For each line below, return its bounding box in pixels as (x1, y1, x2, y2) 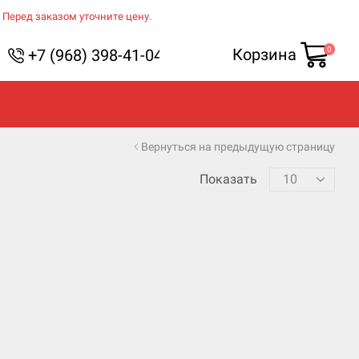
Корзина (232, 45, 297, 64)
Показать (199, 171, 257, 188)
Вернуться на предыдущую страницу (141, 139, 335, 153)
